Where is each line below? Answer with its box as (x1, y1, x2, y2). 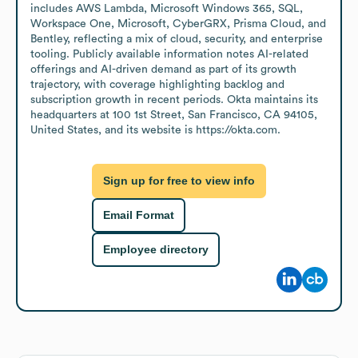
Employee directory (103, 243, 209, 257)
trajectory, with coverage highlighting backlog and (30, 78, 284, 90)
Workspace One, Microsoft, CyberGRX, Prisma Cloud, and (30, 18, 326, 30)
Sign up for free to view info (103, 174, 255, 188)
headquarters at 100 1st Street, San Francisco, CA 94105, (30, 109, 317, 121)
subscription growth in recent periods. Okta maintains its (30, 93, 318, 105)
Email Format (103, 209, 174, 222)
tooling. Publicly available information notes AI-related (30, 48, 308, 60)
